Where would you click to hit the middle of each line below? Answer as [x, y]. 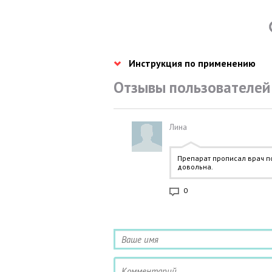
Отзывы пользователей [192, 87]
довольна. [195, 167]
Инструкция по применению [192, 63]
